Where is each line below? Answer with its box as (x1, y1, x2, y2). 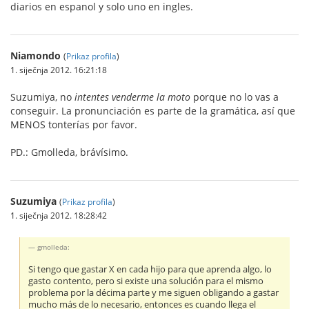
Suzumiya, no (10, 90, 74, 103)
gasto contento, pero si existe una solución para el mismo (28, 275, 264, 287)
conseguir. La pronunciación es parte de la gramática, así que (10, 103, 295, 117)
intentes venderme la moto (74, 90, 190, 103)
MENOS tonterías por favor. (10, 117, 137, 131)
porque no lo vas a (190, 90, 279, 103)
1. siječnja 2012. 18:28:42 (10, 209, 107, 221)
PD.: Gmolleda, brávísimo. (10, 145, 128, 159)
